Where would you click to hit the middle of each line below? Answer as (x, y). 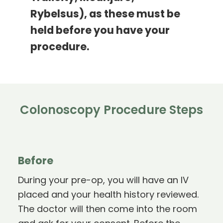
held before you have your (100, 31)
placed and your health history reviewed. (108, 196)
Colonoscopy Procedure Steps (111, 111)
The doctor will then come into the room (107, 210)
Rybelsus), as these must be (106, 15)
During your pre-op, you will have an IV (103, 181)
